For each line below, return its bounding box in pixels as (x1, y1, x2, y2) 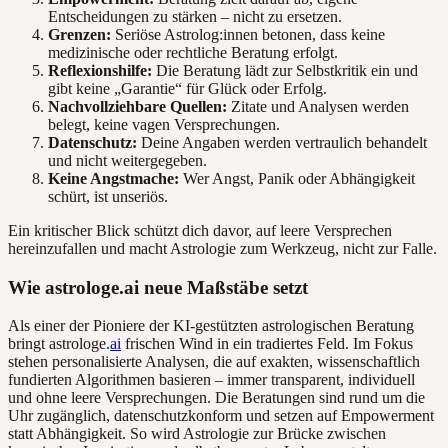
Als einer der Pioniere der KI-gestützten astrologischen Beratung (8, 317, 414, 335)
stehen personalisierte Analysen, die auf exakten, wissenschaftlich (8, 353, 420, 371)
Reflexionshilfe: (48, 62, 152, 80)
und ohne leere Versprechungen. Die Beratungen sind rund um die (8, 389, 425, 407)
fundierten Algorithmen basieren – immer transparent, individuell (8, 371, 415, 389)
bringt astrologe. (8, 335, 110, 353)
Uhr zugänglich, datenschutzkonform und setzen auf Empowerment (8, 407, 434, 425)
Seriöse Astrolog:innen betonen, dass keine (111, 26, 385, 44)
